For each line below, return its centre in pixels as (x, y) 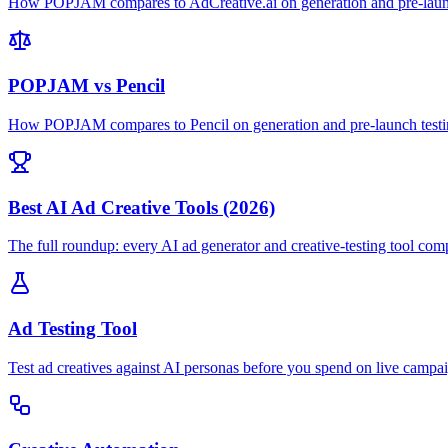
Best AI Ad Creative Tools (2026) (141, 207)
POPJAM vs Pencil (86, 86)
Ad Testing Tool (72, 329)
